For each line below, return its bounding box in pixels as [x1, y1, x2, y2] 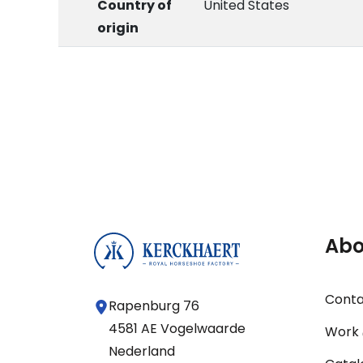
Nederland [109, 342, 176, 361]
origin [97, 19, 139, 38]
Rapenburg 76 [109, 297, 200, 316]
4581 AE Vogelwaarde [109, 319, 246, 339]
